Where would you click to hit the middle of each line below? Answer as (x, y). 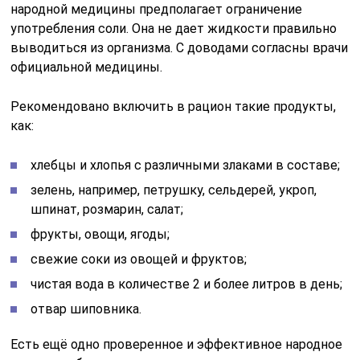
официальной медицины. (87, 67)
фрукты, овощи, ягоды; (100, 235)
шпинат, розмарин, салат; (107, 210)
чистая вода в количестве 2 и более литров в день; (187, 284)
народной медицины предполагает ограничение (157, 10)
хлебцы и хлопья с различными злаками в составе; (186, 166)
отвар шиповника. (86, 309)
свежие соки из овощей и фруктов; (139, 260)
